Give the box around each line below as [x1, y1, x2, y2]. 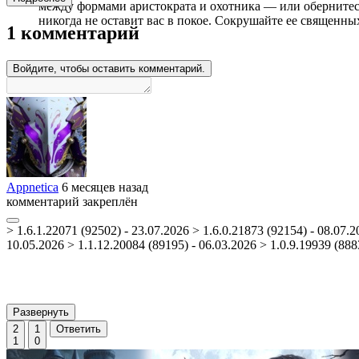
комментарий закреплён [6, 194, 138, 208]
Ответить [56, 322, 101, 335]
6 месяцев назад [62, 179, 148, 194]
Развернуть [13, 305, 69, 318]
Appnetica [6, 179, 58, 194]
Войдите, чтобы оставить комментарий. [13, 62, 205, 75]
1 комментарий [6, 22, 139, 43]
